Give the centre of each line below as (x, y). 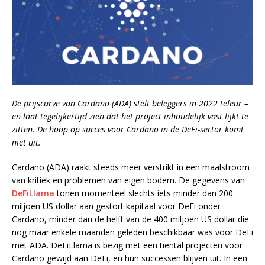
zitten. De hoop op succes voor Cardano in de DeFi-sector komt (128, 130)
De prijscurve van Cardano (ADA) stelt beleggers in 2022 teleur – (130, 104)
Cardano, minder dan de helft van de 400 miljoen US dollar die (130, 219)
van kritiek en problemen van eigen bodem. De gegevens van (128, 180)
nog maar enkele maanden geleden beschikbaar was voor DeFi (132, 232)
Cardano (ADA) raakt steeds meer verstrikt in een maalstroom (131, 167)
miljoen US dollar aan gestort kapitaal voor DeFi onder (116, 206)
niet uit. (26, 143)
